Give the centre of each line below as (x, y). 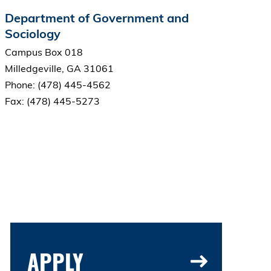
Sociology (32, 34)
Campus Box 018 (44, 52)
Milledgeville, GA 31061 (59, 69)
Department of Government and (96, 18)
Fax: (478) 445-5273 (52, 101)
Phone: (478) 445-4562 (57, 85)
